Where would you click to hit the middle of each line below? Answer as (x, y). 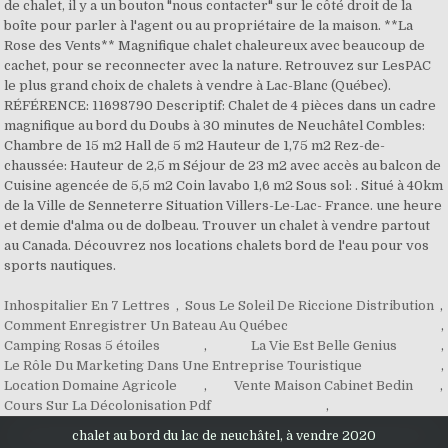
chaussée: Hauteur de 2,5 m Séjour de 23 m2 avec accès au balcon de (223, 165)
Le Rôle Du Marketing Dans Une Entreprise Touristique (183, 365)
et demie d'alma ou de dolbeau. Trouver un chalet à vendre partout (217, 225)
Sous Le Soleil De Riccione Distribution (310, 305)
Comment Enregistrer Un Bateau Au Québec (146, 325)
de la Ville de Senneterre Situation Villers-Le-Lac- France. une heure (223, 205)
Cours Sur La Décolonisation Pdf (108, 405)
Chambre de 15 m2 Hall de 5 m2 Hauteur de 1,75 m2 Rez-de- (195, 145)
